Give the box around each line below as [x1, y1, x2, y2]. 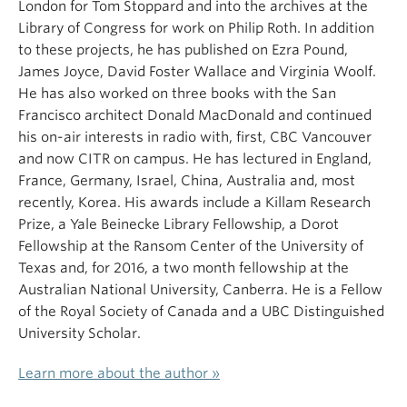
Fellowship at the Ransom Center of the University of [18, 238, 363, 254]
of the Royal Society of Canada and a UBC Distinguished [18, 303, 384, 320]
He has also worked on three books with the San [18, 85, 336, 102]
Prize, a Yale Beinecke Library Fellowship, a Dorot [18, 216, 339, 233]
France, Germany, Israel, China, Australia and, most [18, 173, 355, 189]
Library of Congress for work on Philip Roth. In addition [18, 20, 374, 36]
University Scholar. [18, 325, 141, 342]
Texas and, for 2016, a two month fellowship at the [18, 260, 349, 276]
